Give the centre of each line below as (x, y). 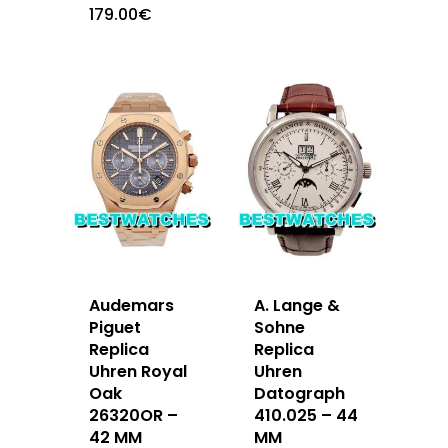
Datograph (300, 393)
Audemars (131, 305)
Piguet (115, 327)
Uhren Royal (138, 371)
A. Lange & (297, 305)
